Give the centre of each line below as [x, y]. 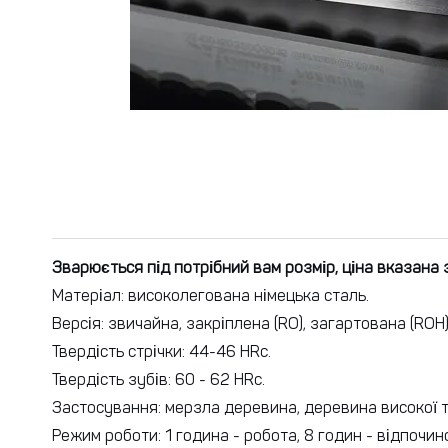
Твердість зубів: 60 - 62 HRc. [158, 379]
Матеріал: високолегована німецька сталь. [210, 295]
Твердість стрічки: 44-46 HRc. [161, 351]
